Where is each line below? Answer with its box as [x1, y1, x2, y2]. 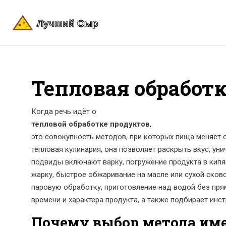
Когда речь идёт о [31, 107, 96, 116]
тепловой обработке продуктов [31, 120, 150, 129]
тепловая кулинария [31, 145, 101, 154]
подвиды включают [31, 157, 103, 166]
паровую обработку [31, 183, 101, 192]
